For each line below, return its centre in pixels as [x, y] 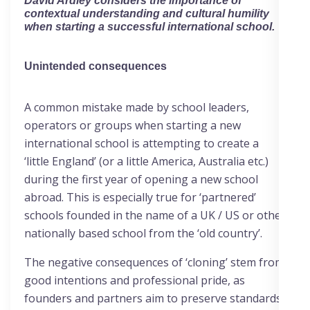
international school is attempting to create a [142, 143]
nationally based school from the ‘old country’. [143, 233]
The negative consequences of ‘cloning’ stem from [154, 262]
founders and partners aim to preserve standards [153, 298]
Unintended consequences [95, 66]
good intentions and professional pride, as [135, 280]
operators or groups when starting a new [133, 125]
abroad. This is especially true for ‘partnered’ [140, 197]
